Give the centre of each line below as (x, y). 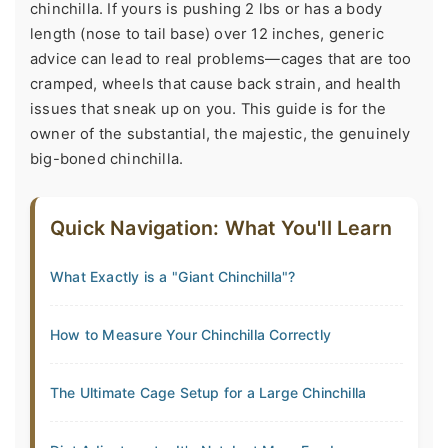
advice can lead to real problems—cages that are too (221, 58)
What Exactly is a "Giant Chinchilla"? (173, 276)
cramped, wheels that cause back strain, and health (216, 83)
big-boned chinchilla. (107, 158)
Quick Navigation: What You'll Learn (221, 227)
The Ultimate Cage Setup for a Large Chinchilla (208, 392)
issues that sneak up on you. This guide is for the (208, 108)
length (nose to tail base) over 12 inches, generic (207, 33)
